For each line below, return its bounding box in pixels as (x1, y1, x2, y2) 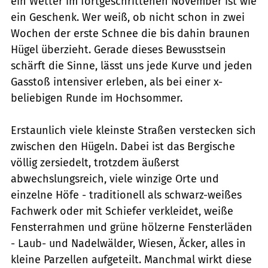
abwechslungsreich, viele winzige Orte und (11, 172, 219, 185)
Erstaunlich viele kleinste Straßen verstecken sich (11, 123, 256, 137)
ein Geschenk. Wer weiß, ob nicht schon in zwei (11, 10, 245, 24)
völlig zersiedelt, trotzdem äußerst (11, 156, 179, 169)
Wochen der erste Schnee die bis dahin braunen (11, 26, 250, 40)
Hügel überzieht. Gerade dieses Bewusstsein (11, 42, 226, 56)
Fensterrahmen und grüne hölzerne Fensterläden (11, 220, 252, 234)
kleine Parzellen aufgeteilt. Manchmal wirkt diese (11, 252, 252, 266)
